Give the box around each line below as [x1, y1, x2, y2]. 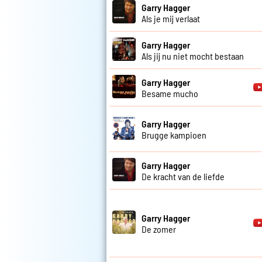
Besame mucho [142, 87, 198, 99]
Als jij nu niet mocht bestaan [142, 50, 244, 61]
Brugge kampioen [142, 129, 206, 140]
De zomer [142, 223, 176, 235]
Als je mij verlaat [142, 12, 200, 24]
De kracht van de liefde [142, 170, 225, 182]
